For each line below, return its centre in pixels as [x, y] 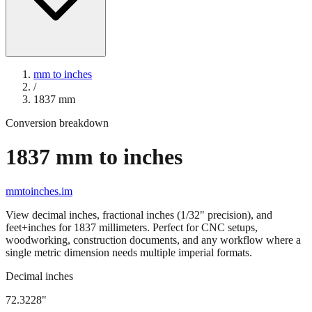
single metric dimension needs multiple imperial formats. [129, 252]
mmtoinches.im [39, 191]
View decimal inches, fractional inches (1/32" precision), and [139, 214]
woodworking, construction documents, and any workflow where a [153, 240]
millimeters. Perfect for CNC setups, [177, 227]
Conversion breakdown [57, 123]
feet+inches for [40, 227]
